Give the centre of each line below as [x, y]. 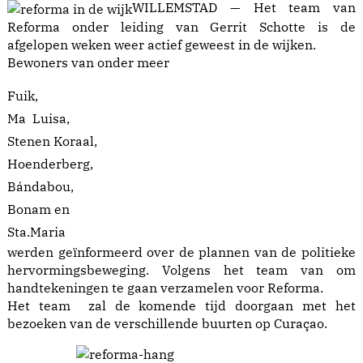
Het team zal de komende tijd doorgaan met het [181, 306]
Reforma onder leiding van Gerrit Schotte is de [181, 27]
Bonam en [38, 209]
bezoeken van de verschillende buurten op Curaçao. [167, 324]
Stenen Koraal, [52, 141]
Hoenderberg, [50, 164]
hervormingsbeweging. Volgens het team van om [181, 270]
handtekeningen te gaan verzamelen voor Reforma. [165, 288]
